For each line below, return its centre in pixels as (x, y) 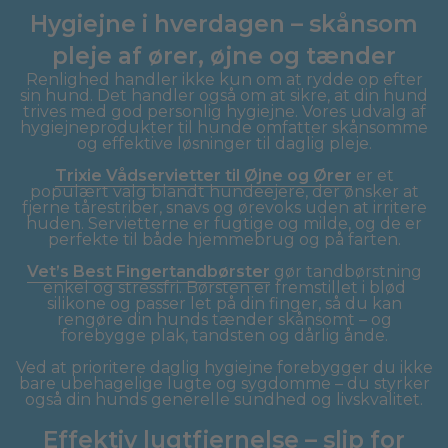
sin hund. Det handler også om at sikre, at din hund (224, 95)
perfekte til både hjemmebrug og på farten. (224, 239)
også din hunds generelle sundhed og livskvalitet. (224, 399)
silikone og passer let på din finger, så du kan (224, 303)
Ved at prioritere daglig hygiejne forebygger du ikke (224, 367)
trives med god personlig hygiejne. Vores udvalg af (224, 111)
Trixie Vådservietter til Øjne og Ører (203, 175)
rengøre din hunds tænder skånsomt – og (224, 319)
